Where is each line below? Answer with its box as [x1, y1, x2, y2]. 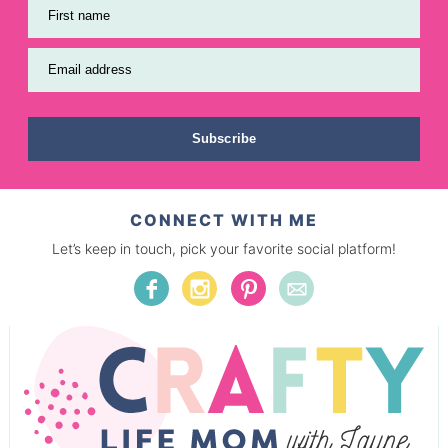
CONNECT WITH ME [130, 210, 318, 231]
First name [47, 7, 111, 23]
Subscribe [192, 130, 256, 146]
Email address [47, 61, 132, 77]
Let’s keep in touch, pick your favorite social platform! [52, 240, 396, 258]
